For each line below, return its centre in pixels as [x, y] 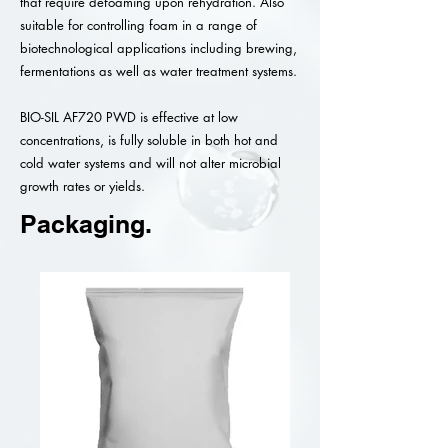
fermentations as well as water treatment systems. [158, 71]
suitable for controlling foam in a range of [138, 25]
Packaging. [86, 224]
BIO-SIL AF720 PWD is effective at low [129, 117]
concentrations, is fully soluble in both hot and [149, 140]
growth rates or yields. [82, 186]
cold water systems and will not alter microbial [150, 163]
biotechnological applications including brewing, [158, 48]
